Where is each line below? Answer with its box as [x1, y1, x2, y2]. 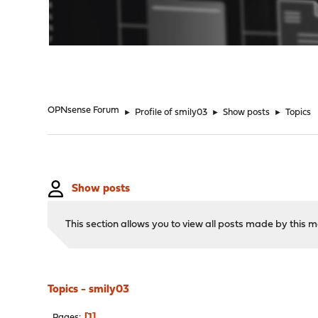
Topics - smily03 [48, 284, 130, 295]
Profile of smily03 [135, 108, 208, 117]
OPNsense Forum [48, 106, 120, 115]
